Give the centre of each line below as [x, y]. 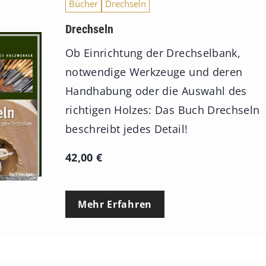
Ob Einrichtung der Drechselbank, [153, 53]
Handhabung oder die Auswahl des [156, 91]
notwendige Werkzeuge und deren [154, 72]
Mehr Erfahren [115, 205]
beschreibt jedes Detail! [126, 129]
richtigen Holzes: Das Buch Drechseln [162, 110]
